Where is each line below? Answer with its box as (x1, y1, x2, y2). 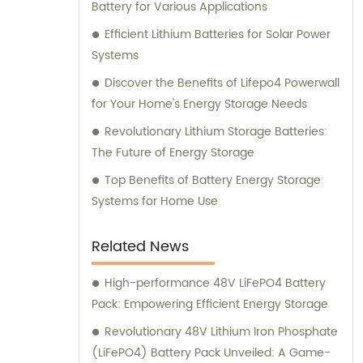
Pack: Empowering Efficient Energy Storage (92, 295, 328, 314)
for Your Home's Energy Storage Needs (92, 95, 307, 114)
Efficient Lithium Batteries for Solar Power (105, 25, 331, 45)
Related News (92, 235, 189, 259)
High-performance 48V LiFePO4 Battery (105, 274, 326, 293)
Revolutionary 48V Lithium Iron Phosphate (105, 322, 338, 342)
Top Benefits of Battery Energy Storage (105, 171, 321, 190)
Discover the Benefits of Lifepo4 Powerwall (105, 74, 340, 93)
